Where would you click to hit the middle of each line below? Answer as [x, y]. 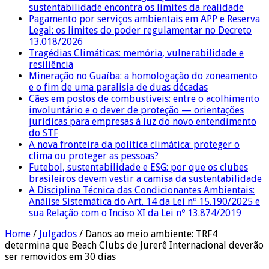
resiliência [51, 64]
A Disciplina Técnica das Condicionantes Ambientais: [142, 190]
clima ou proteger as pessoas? [94, 156]
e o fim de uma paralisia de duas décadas [118, 87]
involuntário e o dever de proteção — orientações [136, 110]
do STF [44, 133]
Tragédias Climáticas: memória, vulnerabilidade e [136, 53]
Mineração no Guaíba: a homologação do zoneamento [143, 76]
